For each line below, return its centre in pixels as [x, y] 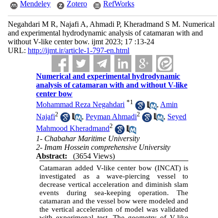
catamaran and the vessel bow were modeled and [114, 201]
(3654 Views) [94, 156]
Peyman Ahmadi [111, 116]
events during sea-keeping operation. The [114, 192]
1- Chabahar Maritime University [88, 138]
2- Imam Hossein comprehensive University [103, 147]
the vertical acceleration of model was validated [114, 209]
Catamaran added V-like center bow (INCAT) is [114, 168]
